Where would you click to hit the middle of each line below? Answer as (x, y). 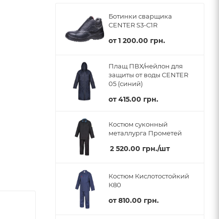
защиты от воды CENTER (148, 75)
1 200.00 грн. (142, 41)
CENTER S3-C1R (133, 25)
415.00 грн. (138, 99)
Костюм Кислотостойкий (149, 176)
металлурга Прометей (145, 133)
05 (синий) (126, 83)
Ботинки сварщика (140, 16)
